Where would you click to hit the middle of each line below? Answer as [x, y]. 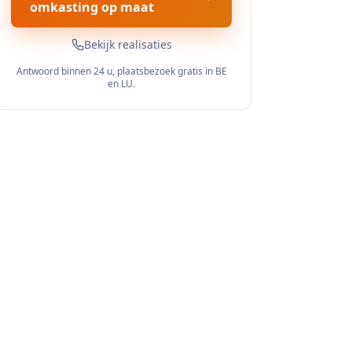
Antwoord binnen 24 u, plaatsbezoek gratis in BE [121, 71]
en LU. [122, 84]
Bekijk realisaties [128, 44]
